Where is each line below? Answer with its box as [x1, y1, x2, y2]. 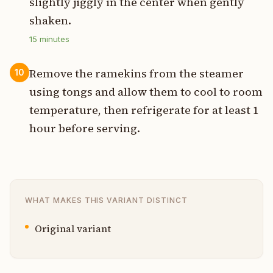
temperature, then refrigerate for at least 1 [29, 102, 259, 118]
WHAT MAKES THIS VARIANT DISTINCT [25, 195, 188, 205]
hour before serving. [29, 120, 140, 136]
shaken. [29, 12, 71, 28]
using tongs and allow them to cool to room [29, 83, 263, 99]
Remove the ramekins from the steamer [29, 65, 244, 81]
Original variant [35, 221, 111, 235]
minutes [37, 34, 69, 44]
